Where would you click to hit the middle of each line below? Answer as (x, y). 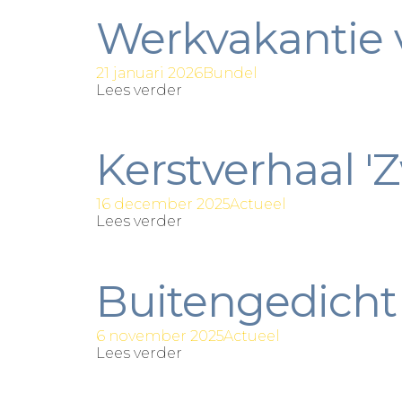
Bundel (230, 74)
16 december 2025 (163, 205)
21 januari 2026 (149, 74)
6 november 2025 (160, 336)
